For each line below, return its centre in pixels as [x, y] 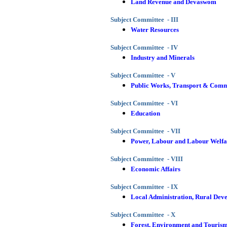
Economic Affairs [156, 169]
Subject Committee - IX [144, 187]
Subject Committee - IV [144, 47]
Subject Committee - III [144, 20]
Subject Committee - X [143, 215]
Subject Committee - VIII [147, 159]
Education [145, 113]
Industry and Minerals [163, 58]
